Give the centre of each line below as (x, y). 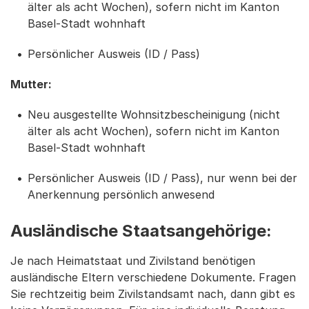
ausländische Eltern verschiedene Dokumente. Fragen (153, 278)
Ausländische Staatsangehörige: (143, 231)
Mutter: (31, 84)
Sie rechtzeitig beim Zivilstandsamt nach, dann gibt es (153, 294)
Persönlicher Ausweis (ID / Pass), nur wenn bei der (162, 178)
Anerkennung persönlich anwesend (121, 195)
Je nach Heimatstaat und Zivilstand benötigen (133, 261)
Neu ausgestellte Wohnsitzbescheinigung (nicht (154, 115)
